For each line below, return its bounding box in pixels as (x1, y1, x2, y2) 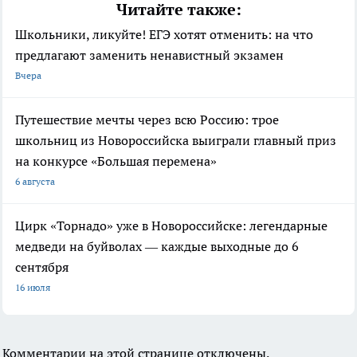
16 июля (15, 280, 50, 293)
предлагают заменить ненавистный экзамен (15, 46, 284, 63)
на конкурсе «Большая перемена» (15, 152, 217, 169)
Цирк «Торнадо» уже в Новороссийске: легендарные (15, 217, 328, 233)
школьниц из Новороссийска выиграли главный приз (15, 131, 336, 148)
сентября (15, 258, 69, 275)
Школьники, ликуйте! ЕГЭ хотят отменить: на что (15, 25, 313, 42)
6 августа (15, 175, 55, 187)
